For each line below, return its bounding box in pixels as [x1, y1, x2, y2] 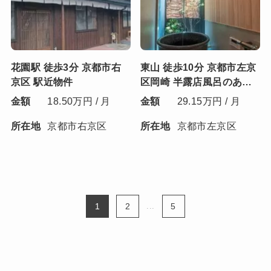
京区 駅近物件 [10, 76, 73, 88]
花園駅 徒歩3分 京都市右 [10, 62, 122, 73]
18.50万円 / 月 [47, 96, 111, 107]
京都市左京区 [177, 120, 237, 132]
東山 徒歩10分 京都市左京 [140, 62, 256, 73]
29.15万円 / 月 [177, 96, 240, 107]
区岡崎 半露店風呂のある [140, 76, 252, 88]
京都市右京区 [47, 120, 107, 132]
